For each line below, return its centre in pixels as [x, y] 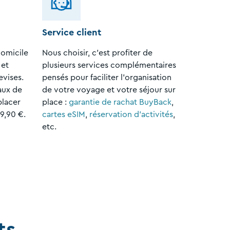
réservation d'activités [131, 114]
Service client [72, 32]
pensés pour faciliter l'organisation [107, 77]
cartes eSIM [64, 114]
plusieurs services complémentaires [109, 65]
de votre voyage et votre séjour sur [109, 90]
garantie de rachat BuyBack [120, 102]
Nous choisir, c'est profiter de [97, 53]
